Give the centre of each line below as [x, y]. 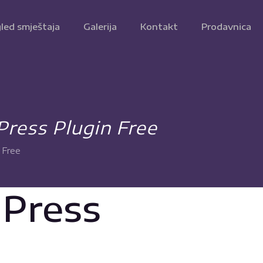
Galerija [100, 26]
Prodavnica [226, 26]
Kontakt [159, 26]
